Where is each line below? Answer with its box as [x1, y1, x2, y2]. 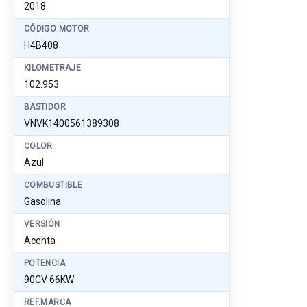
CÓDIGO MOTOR [24, 24, 90, 34]
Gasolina [24, 196, 61, 207]
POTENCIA [24, 258, 65, 268]
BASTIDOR [24, 102, 66, 112]
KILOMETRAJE [24, 63, 81, 73]
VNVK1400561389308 [24, 118, 119, 129]
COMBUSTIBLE [24, 180, 82, 190]
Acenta [24, 235, 56, 246]
